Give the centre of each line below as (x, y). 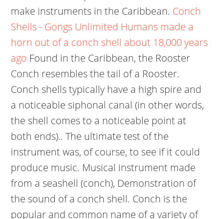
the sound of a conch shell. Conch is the (99, 199)
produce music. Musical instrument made (103, 167)
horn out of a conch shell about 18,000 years (109, 42)
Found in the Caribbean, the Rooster (109, 58)
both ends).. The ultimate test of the (90, 136)
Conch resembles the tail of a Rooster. (95, 74)
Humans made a (157, 27)
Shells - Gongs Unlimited (65, 27)
